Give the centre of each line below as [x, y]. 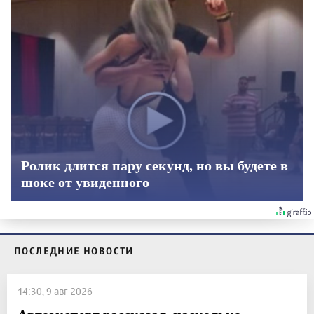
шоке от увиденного [85, 183]
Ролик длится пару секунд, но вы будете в [155, 166]
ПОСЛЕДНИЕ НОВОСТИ [74, 251]
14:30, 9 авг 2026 [55, 292]
